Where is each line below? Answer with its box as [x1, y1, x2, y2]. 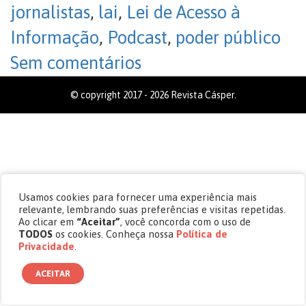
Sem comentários [10, 53, 141, 73]
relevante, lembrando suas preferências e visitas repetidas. [18, 203, 286, 215]
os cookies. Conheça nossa [53, 227, 177, 240]
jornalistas [10, 2, 90, 23]
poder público [176, 27, 281, 48]
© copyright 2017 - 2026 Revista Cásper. [70, 89, 236, 100]
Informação [10, 27, 99, 48]
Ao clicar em [18, 215, 77, 227]
